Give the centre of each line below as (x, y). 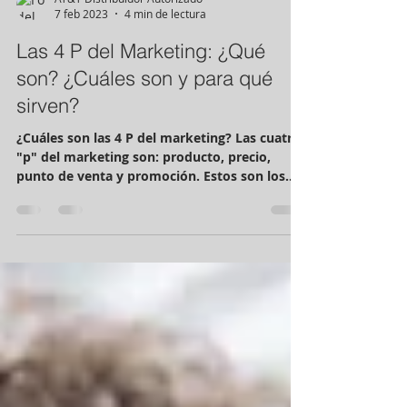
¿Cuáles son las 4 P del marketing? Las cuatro (159, 179)
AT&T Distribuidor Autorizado (129, 39)
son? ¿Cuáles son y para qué (144, 119)
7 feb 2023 (81, 55)
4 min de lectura (165, 55)
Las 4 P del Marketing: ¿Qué (141, 92)
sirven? (48, 146)
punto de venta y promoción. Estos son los (151, 217)
